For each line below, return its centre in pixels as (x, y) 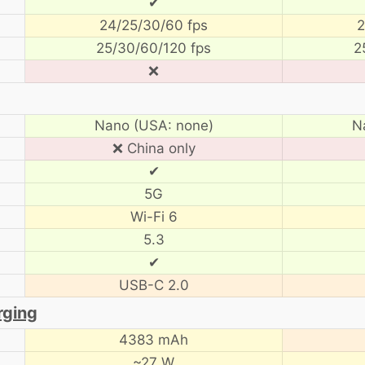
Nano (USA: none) (154, 125)
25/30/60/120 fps (154, 48)
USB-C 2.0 (154, 285)
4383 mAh (154, 339)
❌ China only (154, 148)
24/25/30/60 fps (154, 25)
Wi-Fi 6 (154, 216)
